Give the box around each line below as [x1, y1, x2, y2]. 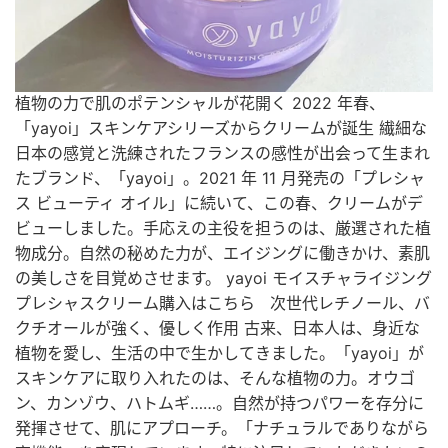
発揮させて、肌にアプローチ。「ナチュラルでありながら [15, 418, 429, 439]
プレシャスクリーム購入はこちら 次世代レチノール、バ [15, 293, 430, 314]
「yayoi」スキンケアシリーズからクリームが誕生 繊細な [15, 118, 427, 139]
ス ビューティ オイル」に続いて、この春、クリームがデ [15, 193, 423, 214]
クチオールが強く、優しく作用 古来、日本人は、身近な [15, 318, 420, 339]
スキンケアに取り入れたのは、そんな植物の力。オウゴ [15, 368, 415, 389]
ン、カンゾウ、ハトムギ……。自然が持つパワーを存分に [15, 393, 424, 414]
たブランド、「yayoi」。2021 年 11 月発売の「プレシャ [15, 168, 425, 189]
